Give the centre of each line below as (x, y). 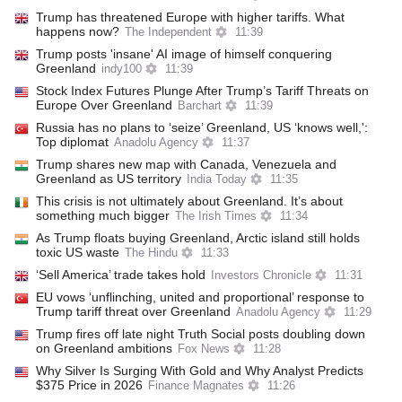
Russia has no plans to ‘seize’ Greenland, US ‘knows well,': (202, 127)
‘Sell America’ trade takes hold (121, 275)
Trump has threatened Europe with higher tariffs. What (190, 17)
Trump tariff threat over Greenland (133, 311)
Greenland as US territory (109, 179)
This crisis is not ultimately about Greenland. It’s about (189, 201)
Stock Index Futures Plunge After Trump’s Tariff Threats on (202, 91)
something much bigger (103, 215)
